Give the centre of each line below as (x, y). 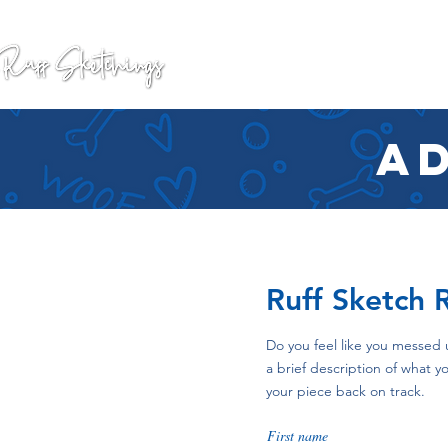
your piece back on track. (345, 391)
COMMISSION (374, 65)
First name (297, 436)
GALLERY (259, 65)
